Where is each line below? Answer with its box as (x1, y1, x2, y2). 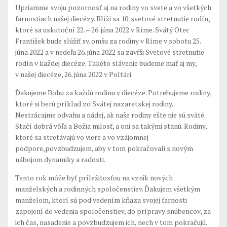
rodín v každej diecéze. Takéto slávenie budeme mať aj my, (15, 58, 197, 68)
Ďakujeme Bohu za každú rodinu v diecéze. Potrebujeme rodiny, (15, 88, 211, 97)
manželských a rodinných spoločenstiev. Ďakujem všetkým (15, 184, 200, 194)
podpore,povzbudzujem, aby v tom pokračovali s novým (15, 143, 193, 153)
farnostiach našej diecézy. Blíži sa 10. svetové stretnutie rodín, (15, 14, 210, 23)
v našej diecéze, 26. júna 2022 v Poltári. (15, 69, 133, 79)
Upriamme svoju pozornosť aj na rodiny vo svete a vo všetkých (15, 3, 211, 12)
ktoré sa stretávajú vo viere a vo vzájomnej (15, 132, 148, 142)
